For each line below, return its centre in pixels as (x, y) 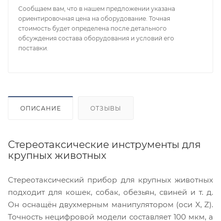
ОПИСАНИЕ (41, 109)
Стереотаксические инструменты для (104, 145)
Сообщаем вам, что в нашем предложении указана (97, 9)
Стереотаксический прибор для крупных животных (110, 180)
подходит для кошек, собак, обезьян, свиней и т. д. (110, 192)
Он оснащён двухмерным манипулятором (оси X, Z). (110, 205)
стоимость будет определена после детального (92, 29)
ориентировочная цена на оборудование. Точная (94, 19)
